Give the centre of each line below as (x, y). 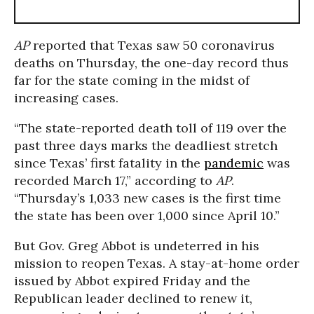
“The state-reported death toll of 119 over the (150, 128)
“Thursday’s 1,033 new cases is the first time (148, 198)
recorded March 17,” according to (115, 180)
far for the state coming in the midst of (132, 80)
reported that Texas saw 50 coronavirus (152, 45)
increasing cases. (66, 98)
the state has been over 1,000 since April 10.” (147, 216)
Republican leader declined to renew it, (133, 298)
